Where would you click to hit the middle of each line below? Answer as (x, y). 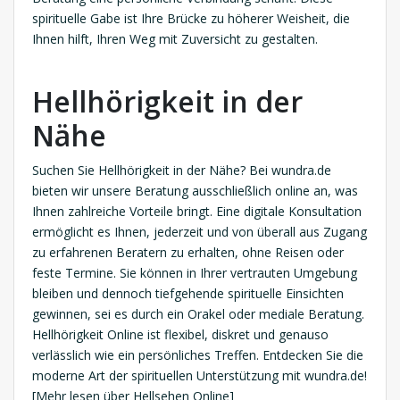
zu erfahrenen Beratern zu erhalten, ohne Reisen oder (188, 253)
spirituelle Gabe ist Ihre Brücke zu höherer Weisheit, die (191, 19)
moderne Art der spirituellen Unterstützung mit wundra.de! (200, 376)
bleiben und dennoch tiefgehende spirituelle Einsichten (188, 294)
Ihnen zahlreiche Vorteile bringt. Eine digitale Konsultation (197, 212)
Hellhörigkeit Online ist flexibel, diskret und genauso (180, 335)
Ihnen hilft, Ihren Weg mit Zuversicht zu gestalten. (175, 39)
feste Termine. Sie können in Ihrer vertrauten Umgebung (195, 273)
